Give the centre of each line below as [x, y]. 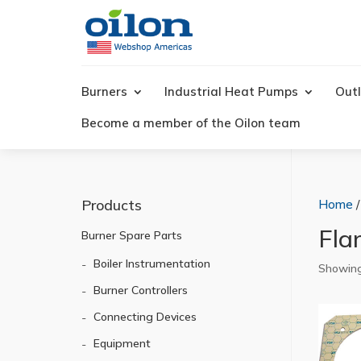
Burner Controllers [140, 290]
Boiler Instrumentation [151, 263]
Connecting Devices [145, 317]
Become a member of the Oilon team [191, 122]
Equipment [122, 343]
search [228, 83]
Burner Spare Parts [131, 235]
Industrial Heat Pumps [231, 91]
